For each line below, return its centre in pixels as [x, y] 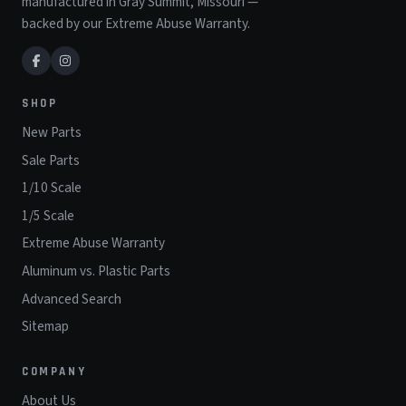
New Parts [52, 133]
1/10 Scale [52, 188]
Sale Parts [51, 160]
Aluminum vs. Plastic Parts [96, 271]
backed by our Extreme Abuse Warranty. [136, 23]
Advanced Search [72, 299]
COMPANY [54, 372]
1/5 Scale [48, 215]
